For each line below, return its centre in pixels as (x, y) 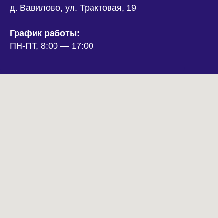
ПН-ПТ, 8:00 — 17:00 (52, 46)
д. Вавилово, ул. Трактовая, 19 (73, 8)
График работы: (45, 33)
